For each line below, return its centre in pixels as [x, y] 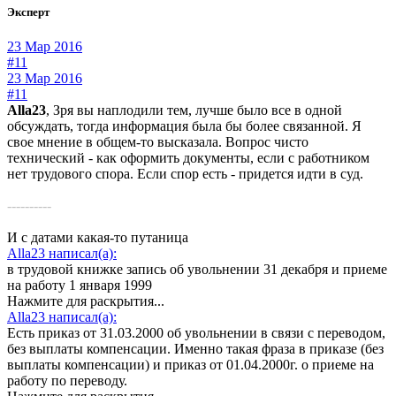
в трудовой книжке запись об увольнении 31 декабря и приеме [197, 270]
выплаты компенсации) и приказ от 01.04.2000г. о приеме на [190, 365]
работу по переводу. [67, 381]
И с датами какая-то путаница [98, 238]
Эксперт [28, 11]
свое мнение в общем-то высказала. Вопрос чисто [158, 142]
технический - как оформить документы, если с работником [188, 158]
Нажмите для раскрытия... [86, 301]
